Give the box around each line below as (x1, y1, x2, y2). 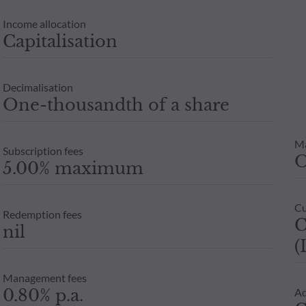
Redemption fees (2, 207, 82, 221)
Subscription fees (2, 143, 83, 157)
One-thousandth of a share (2, 94, 229, 115)
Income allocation (2, 16, 86, 30)
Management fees (2, 270, 87, 284)
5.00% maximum (2, 158, 143, 178)
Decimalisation (2, 80, 73, 94)
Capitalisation (2, 31, 117, 51)
